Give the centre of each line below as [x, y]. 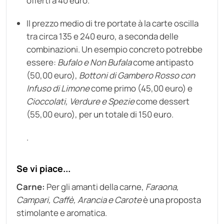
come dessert [162, 101]
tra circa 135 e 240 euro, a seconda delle [102, 36]
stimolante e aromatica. [62, 213]
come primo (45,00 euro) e [141, 88]
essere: [42, 62]
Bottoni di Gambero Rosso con [137, 75]
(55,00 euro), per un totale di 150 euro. [100, 114]
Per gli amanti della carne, [95, 187]
